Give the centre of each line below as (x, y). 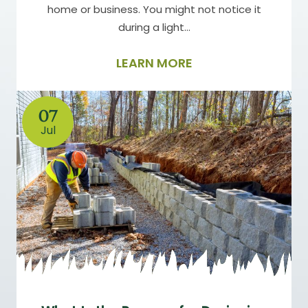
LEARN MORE (154, 63)
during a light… (154, 27)
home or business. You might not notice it (154, 9)
